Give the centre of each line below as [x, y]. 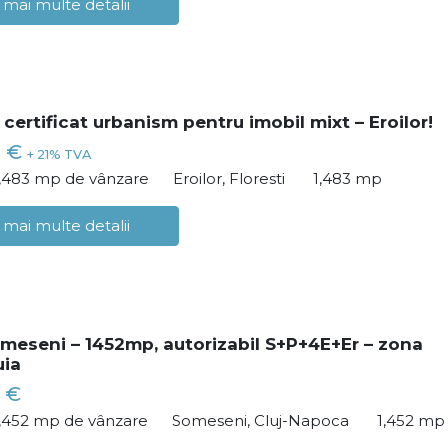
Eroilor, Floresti [229, 178]
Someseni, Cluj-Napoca [260, 420]
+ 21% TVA [59, 155]
